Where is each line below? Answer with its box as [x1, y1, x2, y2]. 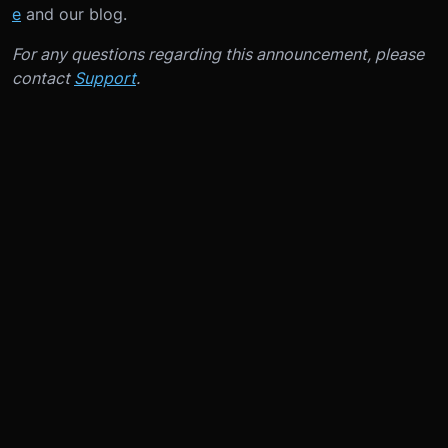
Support [74, 68, 136, 88]
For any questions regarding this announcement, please [12, 44, 424, 64]
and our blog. [21, 4, 127, 24]
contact [12, 68, 74, 88]
